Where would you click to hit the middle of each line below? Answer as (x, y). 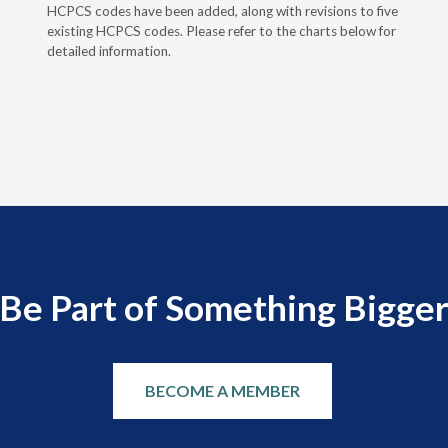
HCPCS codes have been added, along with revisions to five (222, 11)
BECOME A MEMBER (222, 391)
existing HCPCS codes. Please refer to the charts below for (221, 31)
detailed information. (108, 51)
